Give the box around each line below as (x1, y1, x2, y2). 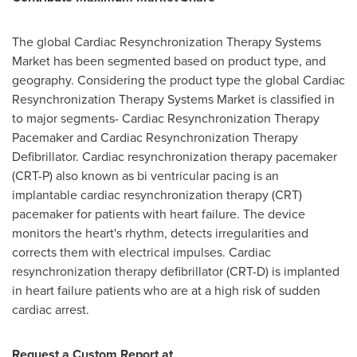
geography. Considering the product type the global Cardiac (12, 71, 345, 89)
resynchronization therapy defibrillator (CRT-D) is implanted (12, 262, 339, 280)
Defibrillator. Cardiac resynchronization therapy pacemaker (12, 147, 337, 166)
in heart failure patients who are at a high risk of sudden (12, 281, 320, 300)
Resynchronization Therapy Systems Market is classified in (12, 90, 335, 108)
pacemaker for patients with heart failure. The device (12, 205, 305, 223)
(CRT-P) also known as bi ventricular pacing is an (12, 167, 279, 185)
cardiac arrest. (12, 300, 89, 319)
